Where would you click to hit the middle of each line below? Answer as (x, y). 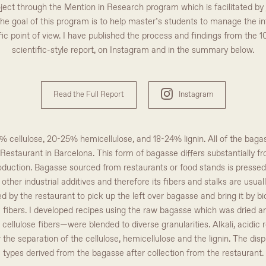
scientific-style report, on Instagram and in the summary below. (133, 50)
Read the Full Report (88, 95)
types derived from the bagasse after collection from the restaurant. (133, 254)
